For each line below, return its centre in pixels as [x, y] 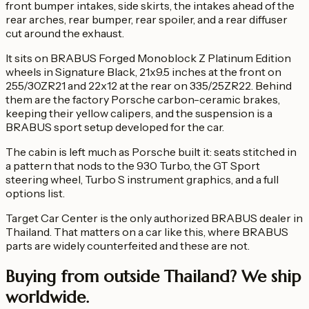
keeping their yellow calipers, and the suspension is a [139, 113]
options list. [35, 193]
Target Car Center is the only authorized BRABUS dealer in [154, 218]
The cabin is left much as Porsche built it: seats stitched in [151, 151]
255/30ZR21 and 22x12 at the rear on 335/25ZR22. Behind [149, 85]
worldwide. [47, 297]
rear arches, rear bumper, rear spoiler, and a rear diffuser [147, 19]
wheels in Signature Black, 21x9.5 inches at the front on [143, 71]
